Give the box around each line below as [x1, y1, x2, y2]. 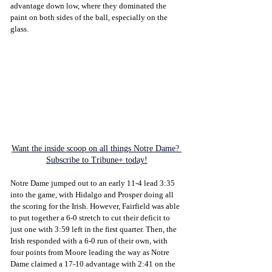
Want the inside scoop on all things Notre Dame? [12, 144, 182, 154]
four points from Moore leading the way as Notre [10, 248, 171, 257]
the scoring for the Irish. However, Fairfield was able [10, 202, 182, 211]
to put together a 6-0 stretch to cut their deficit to [10, 213, 172, 223]
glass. [10, 24, 29, 33]
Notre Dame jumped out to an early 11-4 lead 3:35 [10, 178, 177, 188]
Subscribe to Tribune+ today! [46, 155, 148, 165]
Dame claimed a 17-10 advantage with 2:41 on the [10, 259, 177, 269]
